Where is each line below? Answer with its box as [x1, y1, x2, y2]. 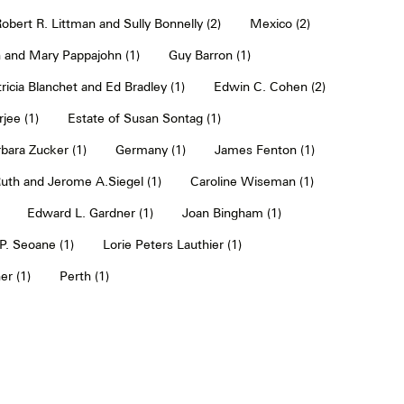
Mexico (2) [249, 15, 310, 31]
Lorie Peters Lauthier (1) [103, 236, 242, 252]
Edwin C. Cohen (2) [214, 78, 326, 94]
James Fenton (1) [214, 142, 315, 157]
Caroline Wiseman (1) [189, 173, 314, 188]
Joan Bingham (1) [182, 205, 281, 220]
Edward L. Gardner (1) [27, 205, 153, 220]
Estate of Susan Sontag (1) [67, 110, 221, 125]
